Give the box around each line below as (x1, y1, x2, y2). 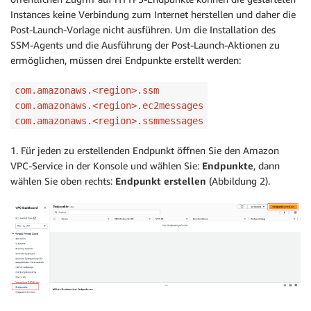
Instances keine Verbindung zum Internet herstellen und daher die (10, 8, 296, 21)
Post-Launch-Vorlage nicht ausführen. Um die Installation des (10, 24, 276, 36)
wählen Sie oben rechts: (10, 175, 115, 187)
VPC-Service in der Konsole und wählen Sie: (10, 160, 202, 172)
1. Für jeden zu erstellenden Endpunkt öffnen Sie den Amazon (10, 144, 279, 157)
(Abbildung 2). (206, 175, 270, 187)
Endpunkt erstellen (115, 175, 206, 187)
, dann (253, 160, 280, 172)
